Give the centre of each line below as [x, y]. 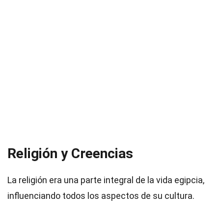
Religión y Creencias [70, 153]
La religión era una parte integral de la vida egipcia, [106, 180]
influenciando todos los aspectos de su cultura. [101, 196]
